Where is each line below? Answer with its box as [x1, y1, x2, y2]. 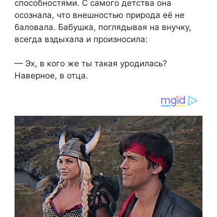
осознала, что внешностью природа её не [15, 10, 185, 20]
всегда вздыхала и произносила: [15, 34, 148, 44]
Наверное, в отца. [15, 71, 88, 81]
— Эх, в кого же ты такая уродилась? [15, 59, 167, 69]
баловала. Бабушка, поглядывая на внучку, [15, 22, 191, 32]
